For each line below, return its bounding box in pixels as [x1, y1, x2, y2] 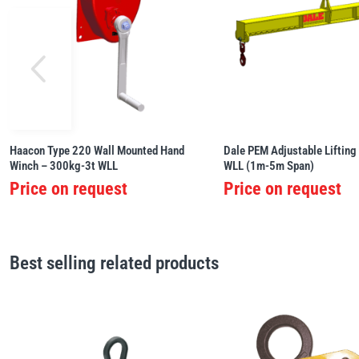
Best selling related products [10, 252, 219, 275]
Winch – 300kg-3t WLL [10, 159, 118, 174]
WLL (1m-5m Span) [224, 159, 315, 174]
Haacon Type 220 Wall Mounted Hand [10, 143, 184, 159]
